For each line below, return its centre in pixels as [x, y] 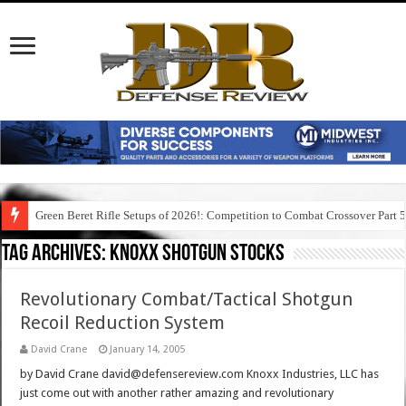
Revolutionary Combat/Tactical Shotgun [187, 300]
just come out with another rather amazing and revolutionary [177, 393]
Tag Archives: [56, 255]
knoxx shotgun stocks [198, 255]
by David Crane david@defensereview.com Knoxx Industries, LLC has [200, 374]
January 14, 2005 [148, 350]
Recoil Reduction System [123, 323]
